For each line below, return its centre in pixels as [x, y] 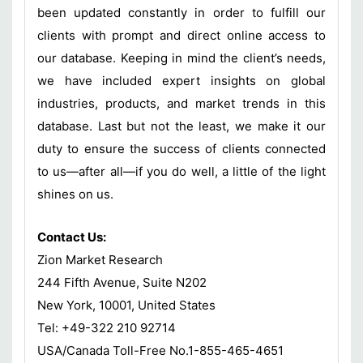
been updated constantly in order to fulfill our [181, 12]
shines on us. [75, 194]
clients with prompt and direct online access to [181, 35]
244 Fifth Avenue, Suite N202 [122, 282]
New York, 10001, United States [126, 305]
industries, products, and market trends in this [181, 103]
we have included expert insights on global [181, 80]
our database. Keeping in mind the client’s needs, [181, 58]
